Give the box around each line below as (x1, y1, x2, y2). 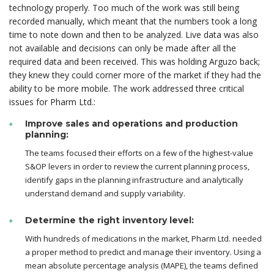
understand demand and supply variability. (25, 188, 185, 199)
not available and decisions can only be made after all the (9, 42, 236, 54)
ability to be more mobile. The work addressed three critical (9, 83, 244, 95)
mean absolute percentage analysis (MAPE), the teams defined (25, 260, 258, 272)
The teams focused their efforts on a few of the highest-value (25, 147, 253, 159)
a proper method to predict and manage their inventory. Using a (25, 246, 261, 258)
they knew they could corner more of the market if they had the (9, 69, 261, 81)
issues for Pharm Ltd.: (9, 96, 95, 108)
